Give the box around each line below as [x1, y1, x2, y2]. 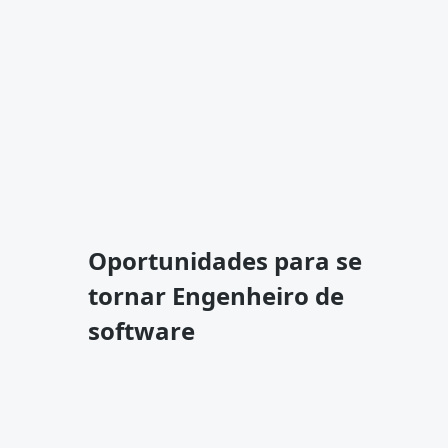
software [88, 314, 195, 347]
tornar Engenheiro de [88, 279, 344, 312]
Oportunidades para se [88, 244, 362, 277]
